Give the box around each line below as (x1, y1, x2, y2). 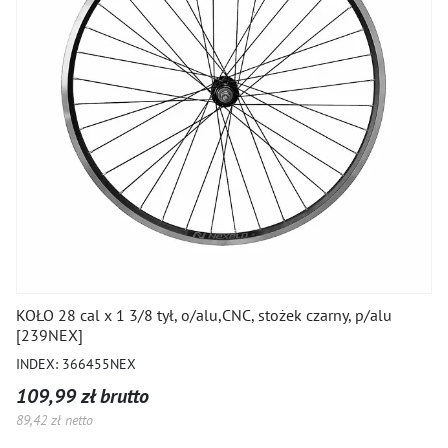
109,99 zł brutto (16, 383, 149, 409)
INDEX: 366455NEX (16, 355, 136, 373)
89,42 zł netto (16, 411, 93, 429)
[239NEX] (16, 325, 83, 345)
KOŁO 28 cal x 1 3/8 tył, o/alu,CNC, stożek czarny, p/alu (16, 305, 392, 325)
